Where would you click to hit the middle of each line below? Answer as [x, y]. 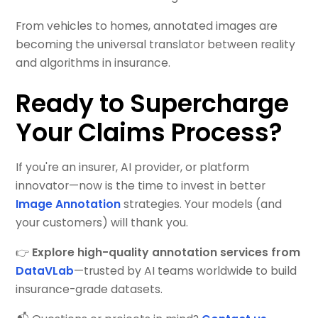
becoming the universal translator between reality [156, 45]
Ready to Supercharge [153, 103]
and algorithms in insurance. [93, 63]
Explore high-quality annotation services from [166, 253]
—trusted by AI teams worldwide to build [186, 271]
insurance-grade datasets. [89, 290]
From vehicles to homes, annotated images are [147, 26]
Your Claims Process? [149, 132]
